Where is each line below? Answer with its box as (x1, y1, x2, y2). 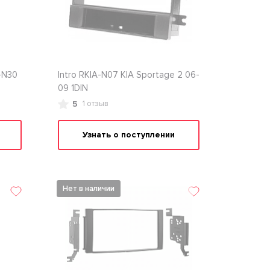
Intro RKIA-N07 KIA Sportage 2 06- (57, 69, 199, 80)
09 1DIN (57, 83, 88, 93)
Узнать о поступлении (82, 130, 175, 140)
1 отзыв (82, 99, 108, 108)
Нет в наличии (62, 184, 115, 193)
